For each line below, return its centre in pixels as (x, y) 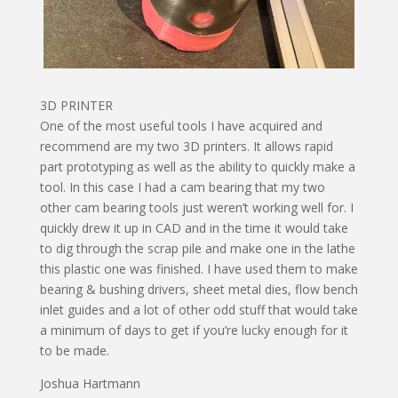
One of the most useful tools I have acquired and (181, 126)
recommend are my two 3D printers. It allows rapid (186, 147)
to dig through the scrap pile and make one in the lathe (197, 249)
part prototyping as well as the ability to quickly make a (197, 167)
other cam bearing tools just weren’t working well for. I (196, 208)
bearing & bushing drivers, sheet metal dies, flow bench (199, 290)
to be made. (76, 351)
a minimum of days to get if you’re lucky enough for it (194, 330)
